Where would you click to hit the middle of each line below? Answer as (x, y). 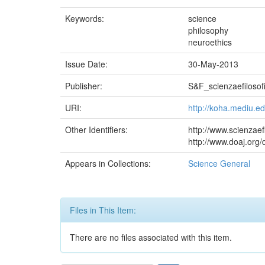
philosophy (208, 30)
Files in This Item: (103, 210)
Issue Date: (88, 64)
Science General (219, 163)
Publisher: (85, 86)
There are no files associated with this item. (151, 237)
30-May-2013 (213, 64)
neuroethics (210, 42)
